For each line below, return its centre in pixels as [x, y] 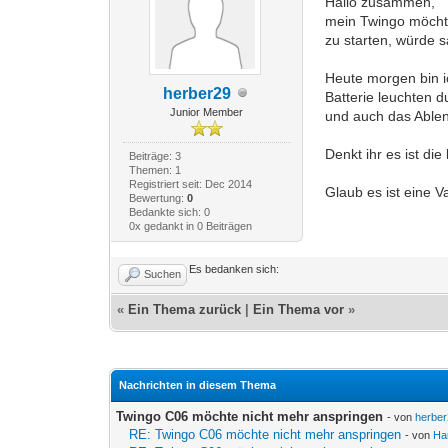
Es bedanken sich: [234, 268]
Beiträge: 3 [154, 155]
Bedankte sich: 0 [169, 211]
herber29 [196, 93]
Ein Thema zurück [185, 309]
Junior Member [207, 111]
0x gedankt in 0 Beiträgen [190, 225]
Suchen [163, 273]
